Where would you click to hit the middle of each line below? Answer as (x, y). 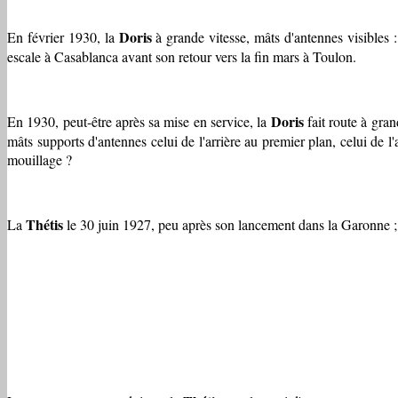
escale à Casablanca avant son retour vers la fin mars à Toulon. (182, 56)
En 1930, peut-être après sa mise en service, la (139, 121)
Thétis (44, 224)
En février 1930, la (63, 36)
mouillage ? (40, 159)
